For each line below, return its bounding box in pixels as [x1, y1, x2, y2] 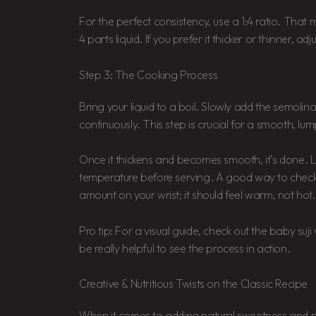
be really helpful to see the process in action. [79, 241, 291, 255]
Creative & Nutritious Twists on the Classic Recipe [79, 276, 308, 291]
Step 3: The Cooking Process [79, 67, 218, 82]
